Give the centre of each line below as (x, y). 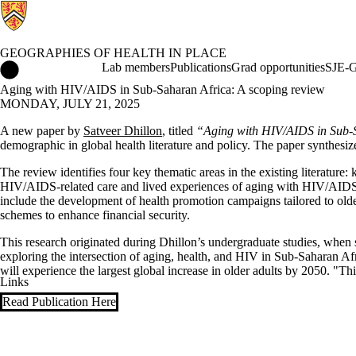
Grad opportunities (278, 67)
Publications (201, 67)
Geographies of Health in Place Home (114, 67)
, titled (179, 131)
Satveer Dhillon (123, 131)
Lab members (136, 67)
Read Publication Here (59, 302)
